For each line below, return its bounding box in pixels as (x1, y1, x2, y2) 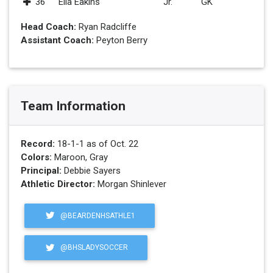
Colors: (20, 151, 52, 163)
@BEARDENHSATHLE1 (58, 211, 135, 220)
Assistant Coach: (20, 35, 94, 46)
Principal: (20, 165, 62, 176)
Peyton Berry (93, 35, 147, 46)
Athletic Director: (20, 178, 95, 190)
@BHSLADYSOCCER (58, 243, 128, 252)
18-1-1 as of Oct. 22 (54, 138, 138, 149)
